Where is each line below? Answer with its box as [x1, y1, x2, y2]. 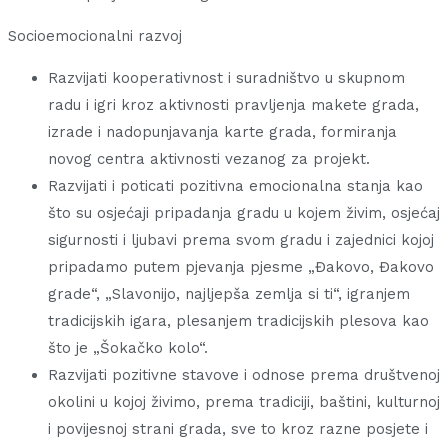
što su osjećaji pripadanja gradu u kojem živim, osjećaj [48, 203, 440, 222]
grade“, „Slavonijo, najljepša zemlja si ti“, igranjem [48, 284, 410, 303]
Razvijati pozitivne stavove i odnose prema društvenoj [48, 365, 440, 384]
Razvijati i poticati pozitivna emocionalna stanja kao [48, 176, 423, 195]
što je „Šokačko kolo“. [48, 338, 208, 357]
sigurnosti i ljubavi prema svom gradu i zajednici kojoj [48, 230, 434, 249]
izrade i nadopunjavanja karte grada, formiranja [48, 122, 397, 141]
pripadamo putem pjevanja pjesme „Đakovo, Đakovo [48, 257, 434, 276]
